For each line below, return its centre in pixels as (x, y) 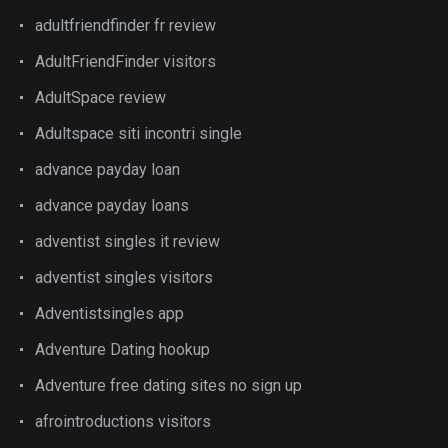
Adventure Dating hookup (122, 349)
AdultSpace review (100, 97)
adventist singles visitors (124, 277)
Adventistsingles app (109, 313)
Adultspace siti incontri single (138, 133)
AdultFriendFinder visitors (125, 61)
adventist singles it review (127, 241)
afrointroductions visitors (123, 421)
